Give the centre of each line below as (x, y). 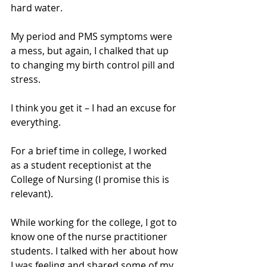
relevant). (33, 194)
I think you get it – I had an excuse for (95, 108)
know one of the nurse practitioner (90, 237)
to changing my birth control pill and (94, 65)
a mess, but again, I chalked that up (91, 51)
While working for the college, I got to (95, 223)
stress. (27, 80)
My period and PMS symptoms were (93, 37)
